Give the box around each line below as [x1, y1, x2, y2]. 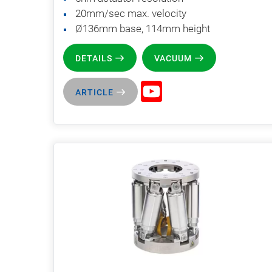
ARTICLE [75, 87, 114, 97]
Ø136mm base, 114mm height [75, 22, 210, 35]
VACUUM [154, 53, 192, 63]
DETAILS [75, 53, 112, 63]
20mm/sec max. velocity [75, 7, 186, 19]
